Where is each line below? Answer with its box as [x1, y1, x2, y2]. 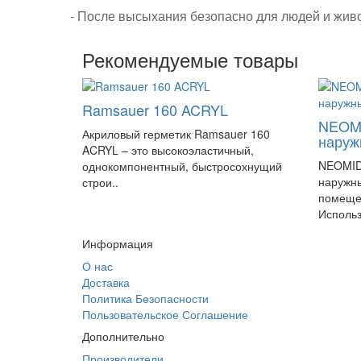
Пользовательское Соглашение [82, 306, 248, 322]
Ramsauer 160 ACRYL [82, 99, 228, 120]
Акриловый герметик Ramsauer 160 [82, 126, 270, 142]
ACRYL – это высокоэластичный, [82, 142, 254, 158]
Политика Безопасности [82, 290, 209, 306]
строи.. [82, 174, 118, 190]
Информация [82, 235, 153, 251]
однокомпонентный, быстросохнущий [82, 158, 282, 174]
